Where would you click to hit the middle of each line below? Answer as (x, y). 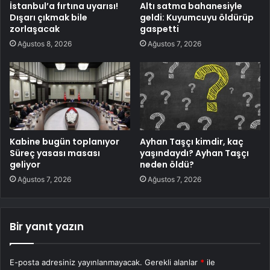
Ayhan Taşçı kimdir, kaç (192, 142)
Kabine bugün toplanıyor (64, 142)
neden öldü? (167, 165)
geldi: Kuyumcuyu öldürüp (197, 18)
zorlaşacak (35, 29)
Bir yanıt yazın (47, 227)
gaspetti (159, 29)
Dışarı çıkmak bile (49, 18)
